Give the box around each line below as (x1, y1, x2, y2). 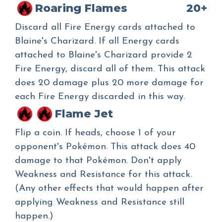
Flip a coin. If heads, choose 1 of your (15, 128, 176, 138)
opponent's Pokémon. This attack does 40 (15, 142, 195, 152)
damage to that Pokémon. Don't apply (15, 156, 181, 166)
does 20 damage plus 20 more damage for (15, 78, 204, 88)
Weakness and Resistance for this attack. (15, 170, 192, 180)
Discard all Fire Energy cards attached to (15, 23, 195, 33)
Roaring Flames (35, 1, 127, 15)
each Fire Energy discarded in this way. (15, 92, 185, 102)
